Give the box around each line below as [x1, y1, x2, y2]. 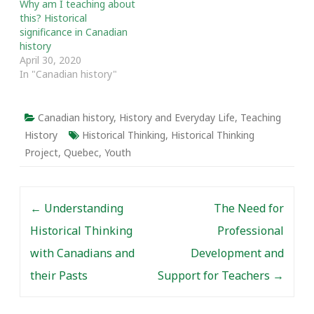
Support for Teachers [158, 267, 273, 283]
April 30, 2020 [20, 53, 81, 67]
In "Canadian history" [20, 67, 117, 81]
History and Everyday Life [119, 110, 235, 124]
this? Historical [20, 11, 87, 25]
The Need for [214, 200, 284, 216]
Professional [217, 222, 284, 238]
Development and [191, 245, 284, 261]
